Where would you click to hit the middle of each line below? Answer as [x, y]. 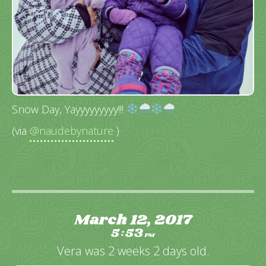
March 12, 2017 [133, 220]
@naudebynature [72, 131]
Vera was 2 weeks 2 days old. [133, 251]
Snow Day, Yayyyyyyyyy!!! [69, 109]
